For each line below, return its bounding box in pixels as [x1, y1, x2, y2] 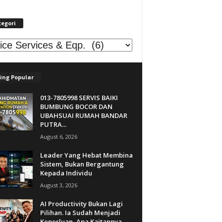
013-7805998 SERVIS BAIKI [40, 93, 118, 102]
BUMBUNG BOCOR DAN [40, 102, 112, 111]
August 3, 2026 [40, 181, 77, 189]
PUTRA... [40, 119, 66, 129]
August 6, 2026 [40, 132, 77, 140]
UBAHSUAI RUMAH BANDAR [40, 111, 127, 120]
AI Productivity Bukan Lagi [40, 199, 123, 208]
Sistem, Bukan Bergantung [40, 159, 124, 168]
